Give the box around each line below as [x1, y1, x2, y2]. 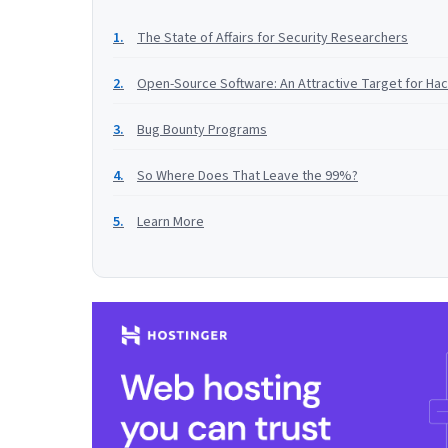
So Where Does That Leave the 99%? [137, 166, 358, 186]
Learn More [137, 212, 204, 232]
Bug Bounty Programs [137, 120, 267, 140]
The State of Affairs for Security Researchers [137, 28, 408, 48]
